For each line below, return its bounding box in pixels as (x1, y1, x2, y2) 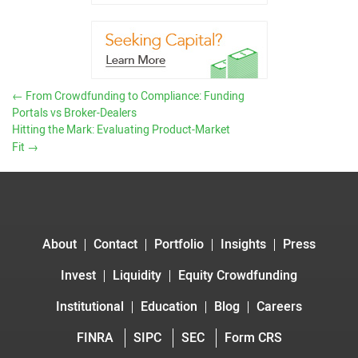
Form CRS (224, 328, 282, 348)
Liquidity (113, 266, 161, 285)
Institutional (56, 297, 124, 316)
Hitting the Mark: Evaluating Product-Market (12, 121, 230, 138)
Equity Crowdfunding (178, 266, 297, 285)
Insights (221, 235, 266, 254)
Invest (61, 266, 96, 285)
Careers (257, 297, 302, 316)
